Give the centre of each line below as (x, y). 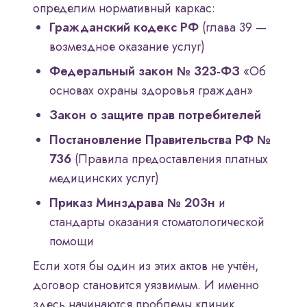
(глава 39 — (233, 28)
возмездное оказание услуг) (127, 47)
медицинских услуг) (104, 179)
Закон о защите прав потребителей (155, 115)
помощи (72, 242)
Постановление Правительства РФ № (160, 140)
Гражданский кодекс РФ (124, 28)
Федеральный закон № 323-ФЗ (145, 72)
